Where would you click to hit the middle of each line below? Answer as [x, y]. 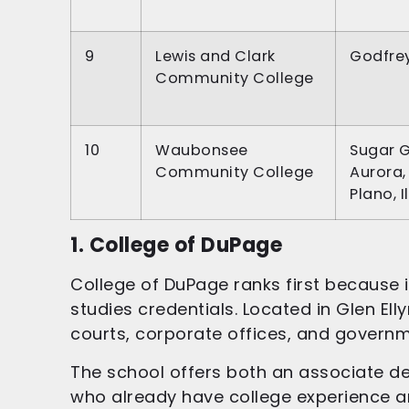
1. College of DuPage [176, 246]
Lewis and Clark [215, 57]
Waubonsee [202, 151]
